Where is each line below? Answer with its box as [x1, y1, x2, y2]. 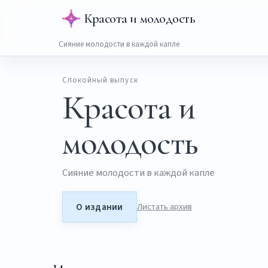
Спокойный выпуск [62, 75, 138, 86]
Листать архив [136, 200, 192, 214]
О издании [76, 200, 123, 214]
